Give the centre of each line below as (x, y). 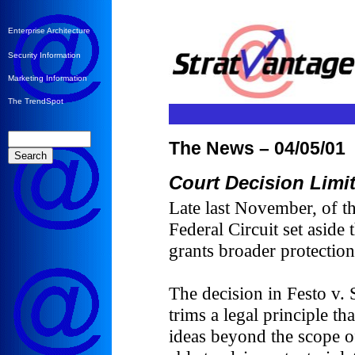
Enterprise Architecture (49, 31)
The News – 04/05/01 (258, 148)
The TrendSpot (36, 101)
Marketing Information (48, 78)
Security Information (44, 55)
